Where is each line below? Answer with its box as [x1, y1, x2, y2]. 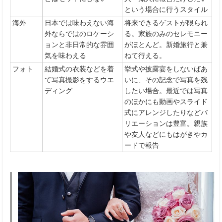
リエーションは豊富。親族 [124, 119, 208, 127]
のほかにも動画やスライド [124, 97, 208, 106]
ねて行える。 [124, 51, 166, 59]
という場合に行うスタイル [124, 5, 208, 13]
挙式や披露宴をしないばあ [124, 64, 208, 73]
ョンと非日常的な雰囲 [45, 40, 114, 49]
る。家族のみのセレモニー [124, 29, 208, 38]
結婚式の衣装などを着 [45, 64, 114, 73]
